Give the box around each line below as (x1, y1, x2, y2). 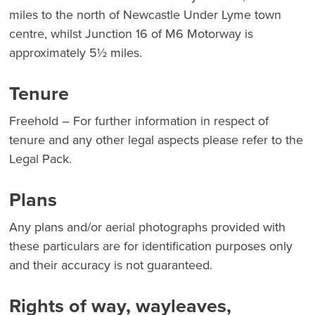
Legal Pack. (9, 150, 72, 168)
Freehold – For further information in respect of (9, 112, 269, 130)
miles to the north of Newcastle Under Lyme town (9, 6, 281, 24)
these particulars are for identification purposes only (9, 237, 292, 255)
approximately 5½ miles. (9, 44, 142, 62)
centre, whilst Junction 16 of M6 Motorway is (9, 25, 253, 43)
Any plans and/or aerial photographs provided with (9, 218, 285, 236)
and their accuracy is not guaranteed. (9, 256, 212, 274)
